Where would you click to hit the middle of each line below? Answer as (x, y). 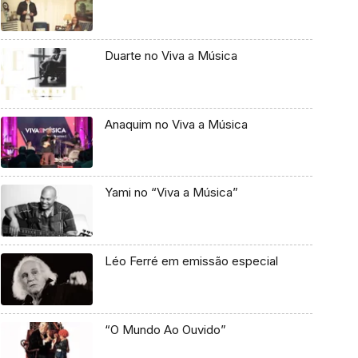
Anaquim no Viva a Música (176, 124)
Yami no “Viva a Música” (171, 193)
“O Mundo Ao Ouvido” (165, 329)
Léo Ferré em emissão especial (191, 261)
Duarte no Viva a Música (171, 56)
